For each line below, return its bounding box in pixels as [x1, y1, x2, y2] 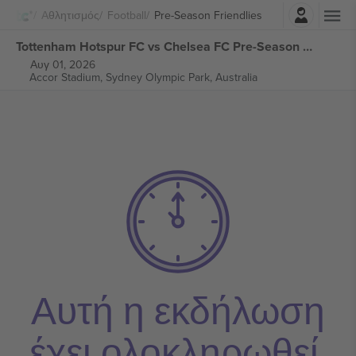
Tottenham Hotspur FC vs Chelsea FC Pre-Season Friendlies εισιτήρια [303, 37, 312, 56]
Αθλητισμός [41, 6, 99, 23]
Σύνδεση [200, 2, 243, 19]
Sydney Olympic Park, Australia [105, 69, 257, 85]
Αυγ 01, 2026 [29, 56, 95, 72]
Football [107, 6, 146, 23]
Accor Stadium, [29, 69, 106, 85]
